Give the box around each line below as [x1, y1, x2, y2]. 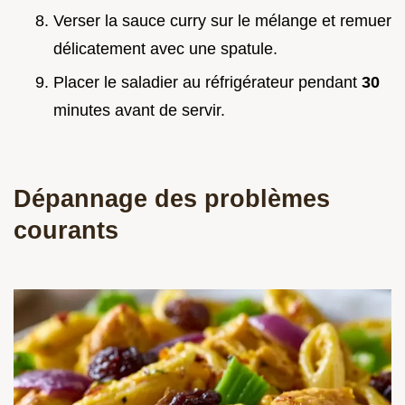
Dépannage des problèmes [14, 184, 330, 212]
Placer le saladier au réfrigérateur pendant [53, 72, 362, 91]
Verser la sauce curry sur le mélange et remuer [53, 12, 391, 31]
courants [14, 215, 118, 244]
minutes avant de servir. [53, 100, 225, 119]
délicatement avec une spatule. [53, 40, 278, 59]
